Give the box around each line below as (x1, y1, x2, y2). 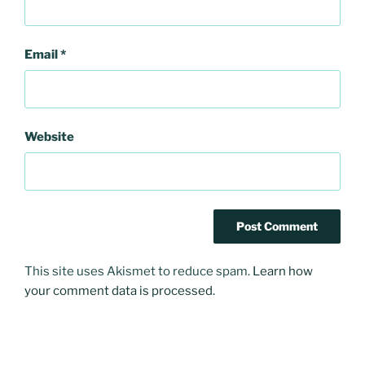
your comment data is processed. (24, 284, 215, 299)
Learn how (253, 264, 313, 279)
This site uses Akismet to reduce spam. (24, 264, 253, 279)
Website (24, 129, 74, 144)
